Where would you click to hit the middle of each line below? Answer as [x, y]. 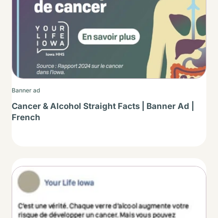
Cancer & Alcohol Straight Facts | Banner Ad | [103, 106]
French [26, 118]
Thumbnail [32, 173]
